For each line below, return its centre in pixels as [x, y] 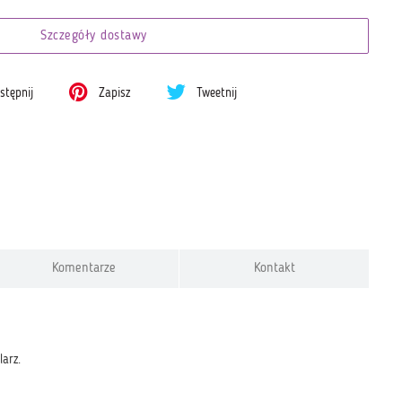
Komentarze [84, 268]
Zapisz [113, 93]
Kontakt [274, 268]
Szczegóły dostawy [94, 36]
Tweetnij [215, 93]
